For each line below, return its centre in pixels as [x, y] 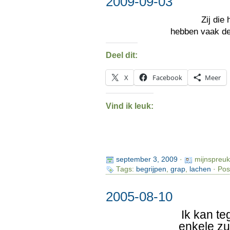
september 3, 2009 [147, 160]
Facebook [167, 77]
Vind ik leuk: [129, 106]
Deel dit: [121, 55]
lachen [200, 169]
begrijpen [151, 169]
